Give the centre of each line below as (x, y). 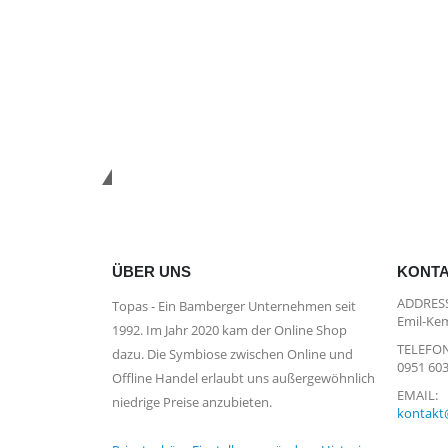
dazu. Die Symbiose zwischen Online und (232, 354)
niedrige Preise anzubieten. (192, 402)
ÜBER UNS (151, 271)
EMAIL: (417, 395)
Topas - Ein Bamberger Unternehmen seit (234, 306)
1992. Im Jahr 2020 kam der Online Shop (229, 330)
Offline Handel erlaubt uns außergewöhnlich (243, 378)
